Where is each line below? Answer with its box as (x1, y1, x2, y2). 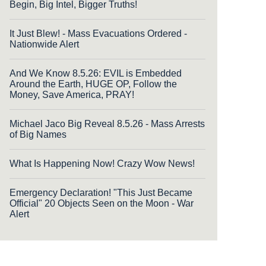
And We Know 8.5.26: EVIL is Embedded (9, 68, 182, 79)
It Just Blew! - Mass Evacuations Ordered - (9, 28, 187, 39)
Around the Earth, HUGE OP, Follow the (9, 79, 177, 90)
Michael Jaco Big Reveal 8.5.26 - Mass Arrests (9, 119, 205, 129)
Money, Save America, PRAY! (9, 90, 134, 100)
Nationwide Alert (9, 39, 79, 50)
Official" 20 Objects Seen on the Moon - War (9, 198, 194, 209)
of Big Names (9, 129, 66, 140)
